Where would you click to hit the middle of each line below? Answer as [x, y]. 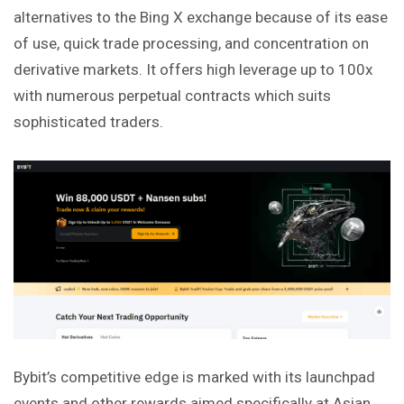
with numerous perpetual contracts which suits [172, 95]
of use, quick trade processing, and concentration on [191, 43]
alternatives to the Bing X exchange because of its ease [201, 17]
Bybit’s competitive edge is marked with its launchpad [194, 377]
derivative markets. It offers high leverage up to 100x [193, 69]
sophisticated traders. [88, 121]
